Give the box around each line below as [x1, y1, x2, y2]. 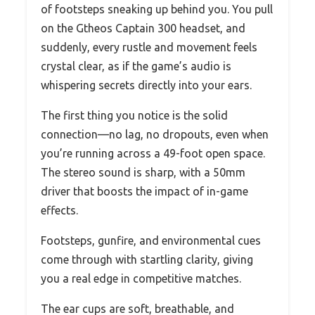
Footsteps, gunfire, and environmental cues [41, 233, 261, 247]
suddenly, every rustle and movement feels [41, 40, 257, 53]
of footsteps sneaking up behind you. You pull [41, 2, 273, 15]
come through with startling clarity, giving [41, 252, 253, 266]
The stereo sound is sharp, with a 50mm [41, 165, 245, 179]
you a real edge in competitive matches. [41, 271, 241, 285]
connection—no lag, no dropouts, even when [41, 127, 269, 141]
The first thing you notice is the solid [41, 108, 228, 122]
